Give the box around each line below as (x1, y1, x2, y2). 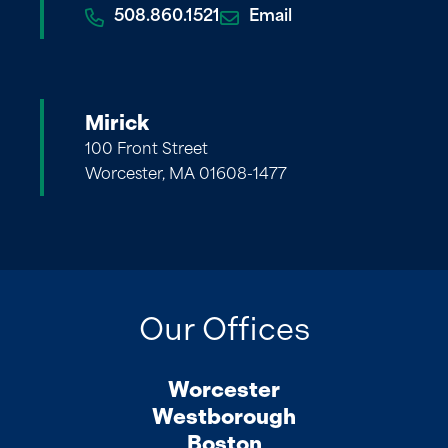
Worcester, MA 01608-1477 (85, 167, 287, 183)
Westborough (152, 402, 296, 430)
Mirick (85, 109, 150, 135)
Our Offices (138, 309, 310, 348)
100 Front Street (85, 142, 217, 158)
